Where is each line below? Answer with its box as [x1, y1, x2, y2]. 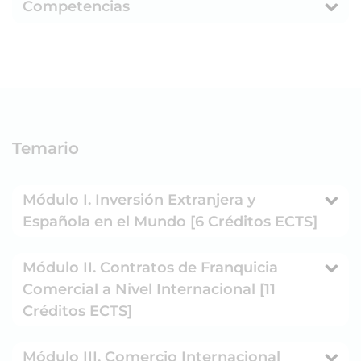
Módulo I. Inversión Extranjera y [23, 190, 255, 209]
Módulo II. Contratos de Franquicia [23, 258, 278, 276]
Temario [12, 138, 79, 158]
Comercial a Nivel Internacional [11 [23, 280, 276, 298]
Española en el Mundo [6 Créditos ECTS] [23, 212, 317, 230]
